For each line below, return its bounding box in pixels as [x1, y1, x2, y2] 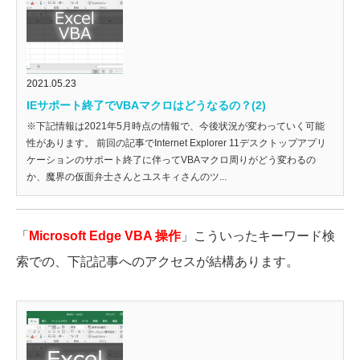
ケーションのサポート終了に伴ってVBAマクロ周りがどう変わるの [27, 154, 316, 166]
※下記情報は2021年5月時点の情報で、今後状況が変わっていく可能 [27, 121, 325, 133]
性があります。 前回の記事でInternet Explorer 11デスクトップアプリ [27, 137, 326, 149]
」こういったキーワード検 [181, 229, 335, 243]
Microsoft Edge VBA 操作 [29, 229, 181, 243]
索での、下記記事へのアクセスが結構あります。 [16, 255, 299, 269]
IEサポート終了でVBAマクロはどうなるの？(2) [27, 99, 266, 112]
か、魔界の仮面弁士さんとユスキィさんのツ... [27, 171, 227, 183]
